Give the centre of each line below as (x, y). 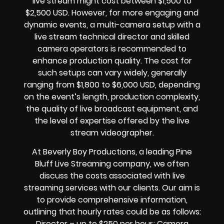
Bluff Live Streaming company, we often (112, 164)
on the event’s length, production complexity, (112, 97)
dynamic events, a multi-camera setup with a (112, 25)
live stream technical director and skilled (112, 37)
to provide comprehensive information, (112, 200)
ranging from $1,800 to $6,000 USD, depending (112, 85)
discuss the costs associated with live (112, 176)
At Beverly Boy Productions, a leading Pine (112, 152)
